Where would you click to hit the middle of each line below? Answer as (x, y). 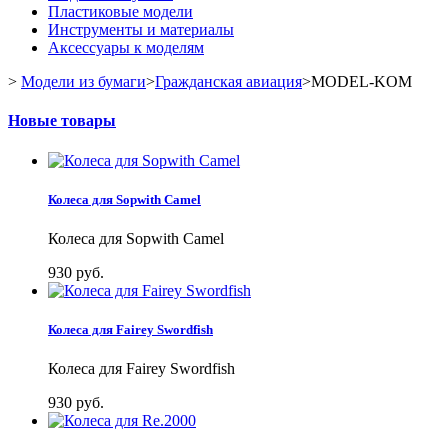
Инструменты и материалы (141, 29)
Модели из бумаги (83, 81)
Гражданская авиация (228, 81)
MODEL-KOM (361, 81)
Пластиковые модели (120, 11)
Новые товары (62, 121)
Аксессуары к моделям (126, 47)
